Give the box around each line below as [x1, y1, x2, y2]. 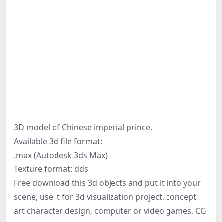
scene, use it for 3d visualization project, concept [14, 191, 196, 202]
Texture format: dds [14, 164, 88, 174]
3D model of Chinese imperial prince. [14, 122, 152, 133]
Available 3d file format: [14, 136, 102, 147]
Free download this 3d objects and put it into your [14, 177, 201, 188]
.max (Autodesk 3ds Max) [14, 150, 108, 161]
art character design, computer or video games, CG [14, 205, 206, 216]
